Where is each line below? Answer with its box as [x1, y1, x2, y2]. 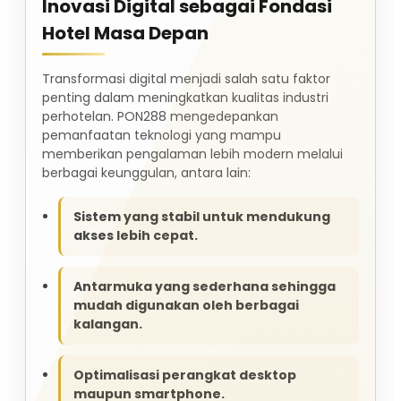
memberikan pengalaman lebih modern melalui [42, 144, 343, 163]
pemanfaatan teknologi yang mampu [42, 125, 281, 144]
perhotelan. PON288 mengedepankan [42, 107, 278, 125]
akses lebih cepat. [73, 226, 198, 244]
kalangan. [73, 314, 142, 333]
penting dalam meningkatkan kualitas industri [42, 88, 328, 107]
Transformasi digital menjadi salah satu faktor [42, 69, 330, 88]
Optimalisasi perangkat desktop [73, 365, 296, 384]
